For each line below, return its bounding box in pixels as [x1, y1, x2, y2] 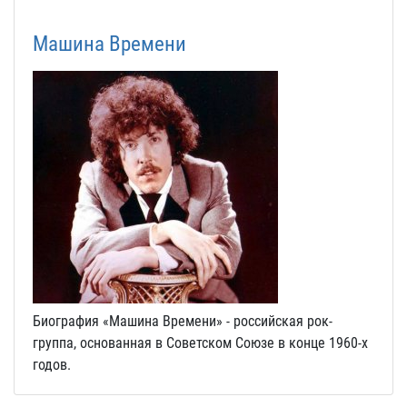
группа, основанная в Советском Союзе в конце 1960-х [33, 334, 368, 352]
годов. [33, 356, 71, 373]
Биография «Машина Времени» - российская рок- [33, 313, 333, 330]
